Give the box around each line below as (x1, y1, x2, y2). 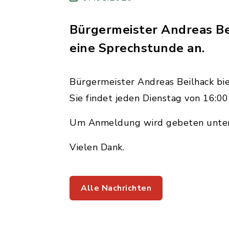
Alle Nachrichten (81, 182, 151, 194)
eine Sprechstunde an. (70, 40, 205, 56)
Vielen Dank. (70, 141, 124, 153)
